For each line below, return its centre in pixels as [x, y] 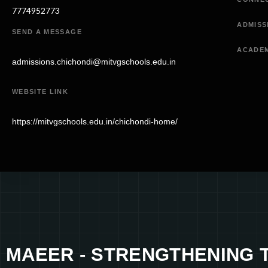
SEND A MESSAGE [47, 32]
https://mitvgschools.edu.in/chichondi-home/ [95, 121]
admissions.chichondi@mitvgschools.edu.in [94, 61]
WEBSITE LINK [40, 92]
